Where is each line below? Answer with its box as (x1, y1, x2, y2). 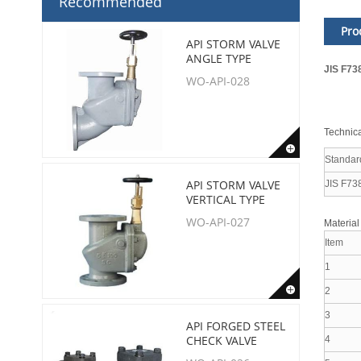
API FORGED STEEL (186, 318, 285, 334)
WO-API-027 (186, 214, 250, 230)
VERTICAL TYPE (186, 192, 265, 207)
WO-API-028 (186, 73, 250, 89)
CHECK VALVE (186, 333, 257, 348)
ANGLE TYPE (186, 51, 251, 66)
